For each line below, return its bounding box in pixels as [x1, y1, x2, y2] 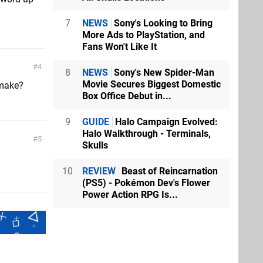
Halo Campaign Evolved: [113, 116, 218, 127]
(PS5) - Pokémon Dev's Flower [82, 177, 210, 188]
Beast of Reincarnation [119, 166, 218, 177]
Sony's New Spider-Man [112, 67, 214, 78]
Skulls [82, 140, 108, 151]
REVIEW [82, 166, 116, 177]
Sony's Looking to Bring [112, 18, 213, 29]
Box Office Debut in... [82, 90, 171, 102]
